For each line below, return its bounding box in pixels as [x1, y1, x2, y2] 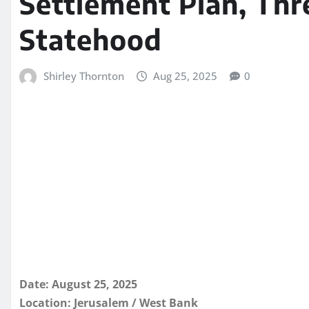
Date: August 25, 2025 [19, 276, 137, 292]
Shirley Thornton [43, 69, 124, 83]
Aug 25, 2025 [153, 69, 218, 83]
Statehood [19, 22, 162, 57]
